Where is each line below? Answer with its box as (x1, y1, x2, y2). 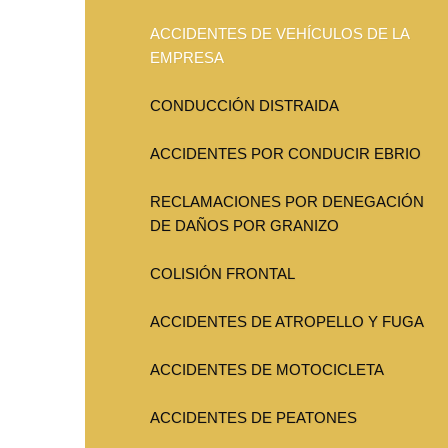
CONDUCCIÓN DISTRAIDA (150, 97, 339, 115)
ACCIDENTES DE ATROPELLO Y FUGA (150, 313, 424, 331)
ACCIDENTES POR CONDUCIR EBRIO (150, 145, 421, 163)
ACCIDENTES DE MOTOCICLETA (150, 361, 384, 379)
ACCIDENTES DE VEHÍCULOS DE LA (150, 25, 409, 43)
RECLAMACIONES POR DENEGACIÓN (150, 193, 424, 211)
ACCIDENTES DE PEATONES (150, 409, 357, 427)
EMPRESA (150, 49, 224, 67)
